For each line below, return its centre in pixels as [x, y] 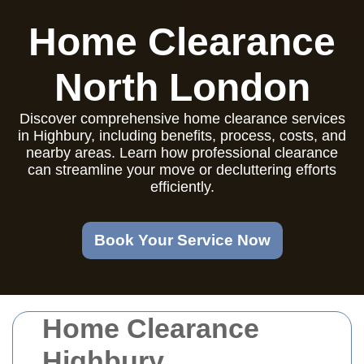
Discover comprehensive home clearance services [182, 119]
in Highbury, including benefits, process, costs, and [182, 136]
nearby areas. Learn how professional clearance [182, 153]
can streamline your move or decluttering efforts [182, 170]
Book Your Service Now [182, 240]
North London [182, 87]
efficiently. [182, 187]
